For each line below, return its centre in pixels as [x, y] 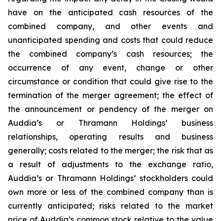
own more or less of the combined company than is [110, 192]
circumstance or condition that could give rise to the [110, 81]
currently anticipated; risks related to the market [110, 206]
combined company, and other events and [110, 26]
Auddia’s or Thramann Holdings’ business [110, 123]
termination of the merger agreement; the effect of [110, 95]
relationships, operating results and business [110, 137]
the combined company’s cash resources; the [110, 54]
